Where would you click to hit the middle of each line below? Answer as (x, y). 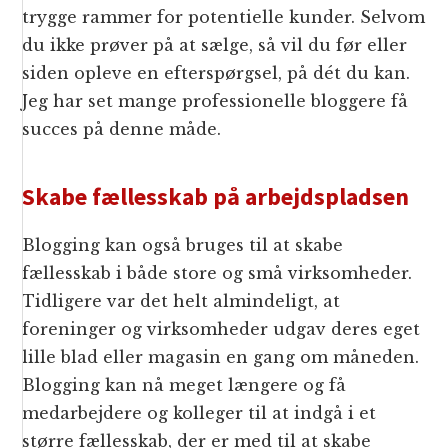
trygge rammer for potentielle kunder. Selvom (224, 17)
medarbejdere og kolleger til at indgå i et (199, 413)
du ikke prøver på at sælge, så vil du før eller (215, 45)
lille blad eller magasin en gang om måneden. (221, 357)
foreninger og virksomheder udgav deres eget (221, 329)
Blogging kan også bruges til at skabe (183, 245)
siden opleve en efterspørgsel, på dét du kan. (216, 73)
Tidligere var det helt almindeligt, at (181, 301)
